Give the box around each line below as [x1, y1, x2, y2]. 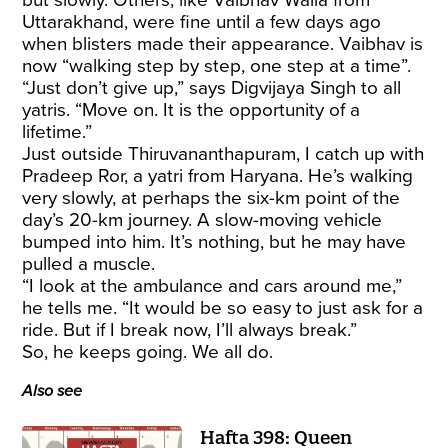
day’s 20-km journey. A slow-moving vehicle [22, 208, 383, 231]
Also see [22, 380, 83, 401]
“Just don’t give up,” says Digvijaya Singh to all [22, 76, 402, 99]
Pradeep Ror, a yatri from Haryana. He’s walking [22, 164, 414, 187]
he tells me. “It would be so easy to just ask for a [22, 296, 424, 319]
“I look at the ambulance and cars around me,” [22, 274, 403, 297]
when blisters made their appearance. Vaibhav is [22, 32, 424, 55]
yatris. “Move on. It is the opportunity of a [22, 98, 361, 121]
